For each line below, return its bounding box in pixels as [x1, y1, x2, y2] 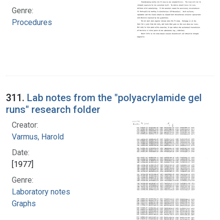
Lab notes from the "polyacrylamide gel [27, 91, 202, 104]
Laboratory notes [12, 187, 70, 196]
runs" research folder [6, 103, 100, 115]
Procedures [12, 17, 52, 27]
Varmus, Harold [12, 132, 64, 141]
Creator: [12, 120, 38, 130]
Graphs [12, 198, 36, 208]
